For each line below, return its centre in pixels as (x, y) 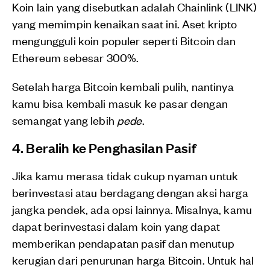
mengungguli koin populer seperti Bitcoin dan (124, 40)
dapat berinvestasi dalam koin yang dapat (116, 226)
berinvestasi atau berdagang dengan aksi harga (130, 192)
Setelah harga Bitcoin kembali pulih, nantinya (123, 86)
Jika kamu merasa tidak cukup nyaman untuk (125, 175)
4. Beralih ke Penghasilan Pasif (104, 148)
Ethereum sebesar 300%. (76, 57)
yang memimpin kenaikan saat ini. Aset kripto (125, 24)
